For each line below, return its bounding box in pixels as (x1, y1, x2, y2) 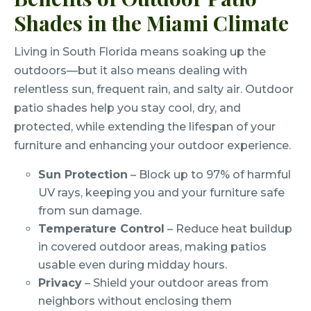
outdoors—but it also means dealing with (14, 64, 247, 78)
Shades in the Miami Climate (14, 9, 289, 37)
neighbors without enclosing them (38, 294, 233, 308)
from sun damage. (38, 204, 142, 218)
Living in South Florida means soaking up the (14, 45, 266, 59)
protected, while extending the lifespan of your (14, 120, 276, 134)
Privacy (38, 276, 83, 290)
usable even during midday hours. (38, 258, 228, 272)
